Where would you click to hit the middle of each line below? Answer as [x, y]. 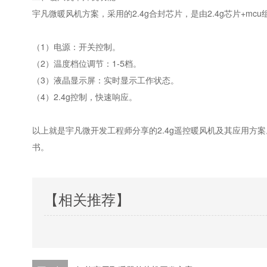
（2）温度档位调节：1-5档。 [87, 63]
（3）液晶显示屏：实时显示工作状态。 [106, 80]
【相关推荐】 [87, 199]
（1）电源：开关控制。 [77, 46]
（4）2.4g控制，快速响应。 [85, 97]
